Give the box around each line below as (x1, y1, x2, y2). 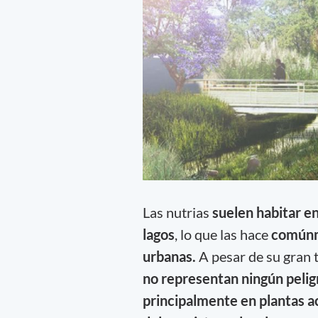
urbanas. (142, 248, 199, 265)
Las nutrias (142, 204, 212, 221)
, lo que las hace (174, 226, 271, 243)
